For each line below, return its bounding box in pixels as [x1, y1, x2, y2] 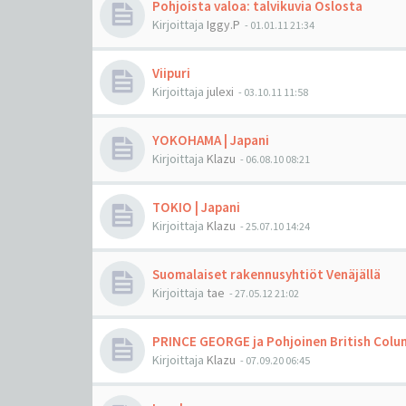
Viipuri [152, 63, 190, 82]
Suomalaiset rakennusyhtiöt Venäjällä [152, 265, 381, 283]
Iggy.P [207, 15, 240, 33]
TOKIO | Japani [152, 198, 240, 216]
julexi [207, 82, 234, 100]
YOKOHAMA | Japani [152, 130, 269, 149]
